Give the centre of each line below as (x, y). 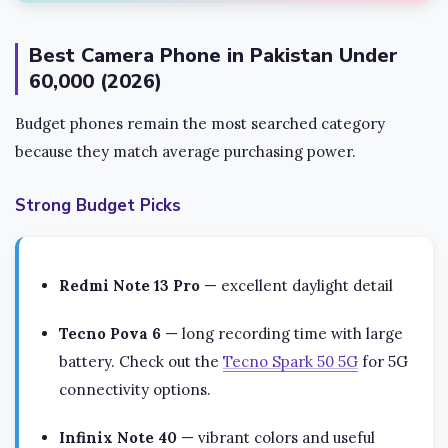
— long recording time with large (282, 334)
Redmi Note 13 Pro (129, 286)
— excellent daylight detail (296, 286)
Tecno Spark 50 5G (290, 362)
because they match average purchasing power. (185, 151)
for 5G (383, 362)
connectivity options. (135, 390)
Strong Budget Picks (98, 206)
